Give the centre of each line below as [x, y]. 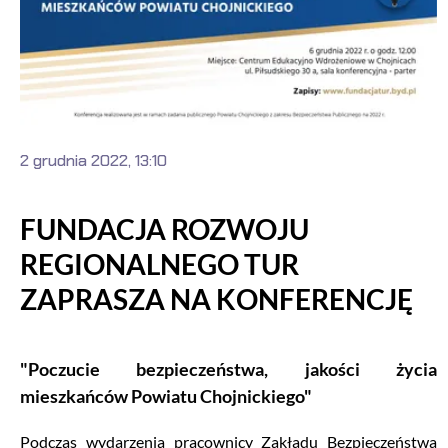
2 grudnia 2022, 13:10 [93, 160]
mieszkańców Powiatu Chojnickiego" [166, 396]
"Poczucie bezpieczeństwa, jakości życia [228, 369]
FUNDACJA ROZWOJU [164, 228]
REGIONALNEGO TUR [159, 263]
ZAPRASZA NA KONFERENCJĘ [216, 298]
